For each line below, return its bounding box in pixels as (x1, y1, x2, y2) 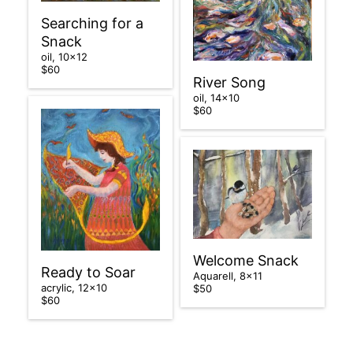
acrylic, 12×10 (40, 281, 110, 295)
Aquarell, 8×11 (193, 269, 266, 282)
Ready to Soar (40, 264, 136, 281)
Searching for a (40, 15, 143, 32)
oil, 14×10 (193, 91, 243, 105)
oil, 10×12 (40, 50, 91, 64)
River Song (193, 74, 266, 91)
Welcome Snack (193, 251, 299, 269)
